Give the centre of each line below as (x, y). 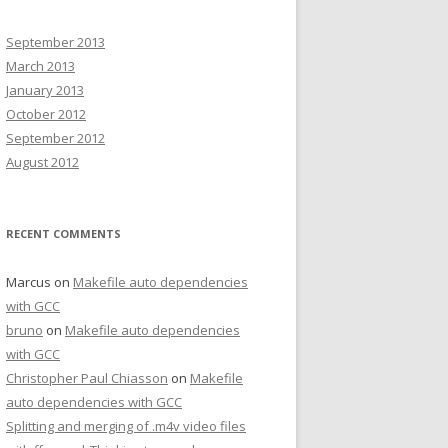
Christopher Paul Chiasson (87, 378)
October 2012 (46, 114)
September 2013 (55, 42)
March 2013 (40, 66)
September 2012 (55, 138)
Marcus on (39, 282)
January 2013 (45, 90)
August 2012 (42, 162)
